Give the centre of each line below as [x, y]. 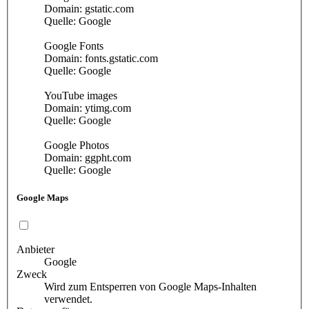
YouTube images [81, 96]
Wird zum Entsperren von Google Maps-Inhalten [150, 286]
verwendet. [68, 299]
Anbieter [36, 249]
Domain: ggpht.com [88, 158]
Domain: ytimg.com [88, 108]
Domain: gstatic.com [89, 9]
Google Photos [77, 146]
